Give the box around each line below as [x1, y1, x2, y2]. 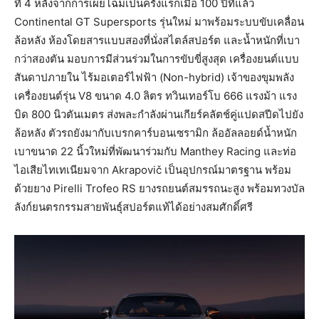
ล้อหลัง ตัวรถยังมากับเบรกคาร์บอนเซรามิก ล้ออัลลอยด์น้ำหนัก [14, 126, 297, 140]
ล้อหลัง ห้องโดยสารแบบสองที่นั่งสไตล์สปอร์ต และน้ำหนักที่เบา [14, 33, 300, 48]
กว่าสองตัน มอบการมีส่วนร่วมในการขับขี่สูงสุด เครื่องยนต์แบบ [14, 52, 299, 66]
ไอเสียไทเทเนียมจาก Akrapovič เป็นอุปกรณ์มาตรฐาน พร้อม [14, 163, 291, 177]
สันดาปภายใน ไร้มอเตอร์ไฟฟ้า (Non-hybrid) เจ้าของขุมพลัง [14, 70, 294, 85]
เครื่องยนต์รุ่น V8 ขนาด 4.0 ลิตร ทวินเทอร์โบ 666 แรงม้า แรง [14, 89, 297, 103]
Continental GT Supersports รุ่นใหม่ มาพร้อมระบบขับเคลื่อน [14, 15, 304, 29]
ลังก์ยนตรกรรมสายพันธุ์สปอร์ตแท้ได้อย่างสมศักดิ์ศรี [14, 200, 253, 214]
